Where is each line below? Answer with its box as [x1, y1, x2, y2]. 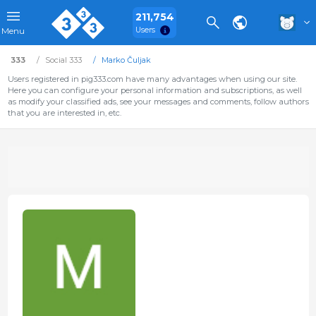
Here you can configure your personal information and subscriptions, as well [7, 85, 302, 95]
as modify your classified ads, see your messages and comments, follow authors [7, 97, 309, 107]
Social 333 [44, 55, 82, 65]
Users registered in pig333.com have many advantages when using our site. [7, 74, 297, 84]
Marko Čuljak [101, 55, 151, 65]
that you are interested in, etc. [7, 108, 121, 118]
